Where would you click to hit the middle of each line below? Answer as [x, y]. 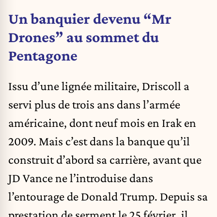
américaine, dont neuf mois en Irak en [102, 123]
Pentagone [43, 55]
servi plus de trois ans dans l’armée [94, 104]
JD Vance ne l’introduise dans [81, 178]
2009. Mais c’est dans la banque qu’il [99, 141]
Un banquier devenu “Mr [90, 18]
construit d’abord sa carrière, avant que [105, 160]
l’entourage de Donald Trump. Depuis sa [108, 196]
